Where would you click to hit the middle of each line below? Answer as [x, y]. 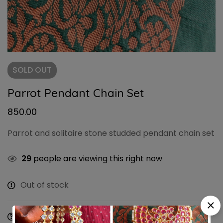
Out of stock [45, 185]
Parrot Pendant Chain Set [76, 93]
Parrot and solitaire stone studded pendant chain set [111, 133]
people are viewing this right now [97, 159]
